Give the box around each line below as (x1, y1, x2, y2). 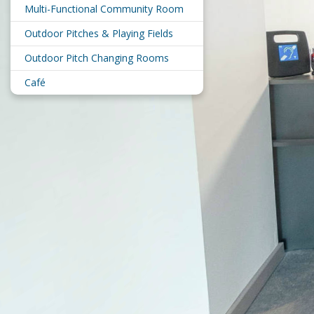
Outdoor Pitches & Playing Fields (25, 27, 173, 41)
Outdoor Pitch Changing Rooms (25, 51, 169, 65)
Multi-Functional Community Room (25, 2, 184, 16)
